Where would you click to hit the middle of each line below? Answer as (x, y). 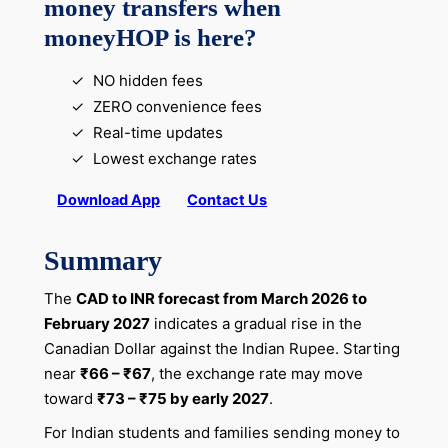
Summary (102, 260)
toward (70, 398)
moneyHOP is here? (150, 37)
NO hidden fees (149, 81)
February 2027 (96, 323)
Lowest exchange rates (174, 159)
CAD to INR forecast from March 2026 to (221, 298)
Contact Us (227, 200)
